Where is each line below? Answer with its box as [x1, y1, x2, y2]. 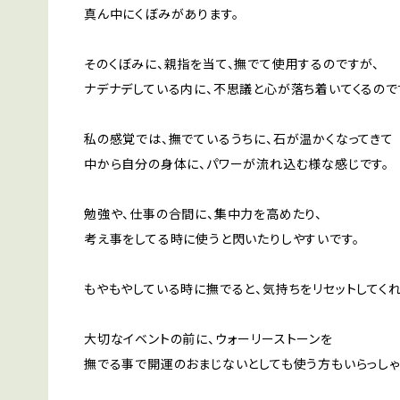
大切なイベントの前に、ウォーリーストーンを [84, 331, 333, 348]
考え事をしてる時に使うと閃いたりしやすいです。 [84, 231, 360, 248]
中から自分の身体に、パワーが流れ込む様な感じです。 [84, 156, 389, 173]
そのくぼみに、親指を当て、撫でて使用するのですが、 [84, 56, 380, 73]
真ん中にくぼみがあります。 [84, 6, 239, 23]
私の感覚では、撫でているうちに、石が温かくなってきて [84, 131, 394, 148]
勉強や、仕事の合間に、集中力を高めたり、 [84, 206, 323, 223]
